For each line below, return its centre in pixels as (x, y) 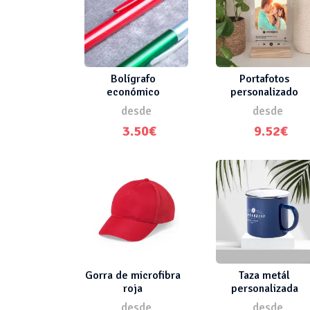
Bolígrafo (133, 79)
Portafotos (264, 79)
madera (264, 105)
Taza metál (264, 275)
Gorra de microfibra (133, 275)
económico (133, 92)
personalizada (264, 288)
